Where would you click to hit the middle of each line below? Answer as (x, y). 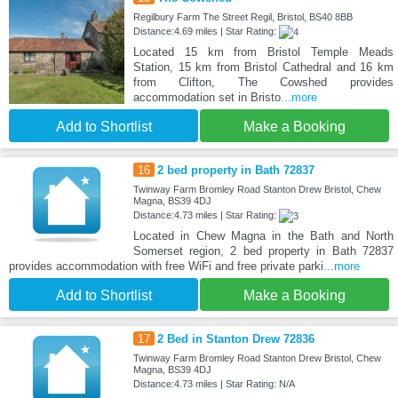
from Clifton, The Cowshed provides (263, 82)
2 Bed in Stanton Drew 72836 (235, 338)
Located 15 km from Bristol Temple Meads (263, 52)
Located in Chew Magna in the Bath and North (263, 235)
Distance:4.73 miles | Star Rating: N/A (214, 383)
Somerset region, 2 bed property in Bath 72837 (263, 251)
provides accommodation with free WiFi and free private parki (166, 266)
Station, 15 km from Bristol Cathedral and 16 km (263, 67)
